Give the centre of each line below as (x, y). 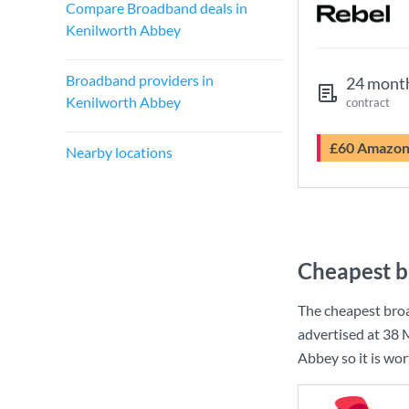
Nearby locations (119, 152)
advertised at (340, 334)
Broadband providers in (140, 80)
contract (368, 102)
